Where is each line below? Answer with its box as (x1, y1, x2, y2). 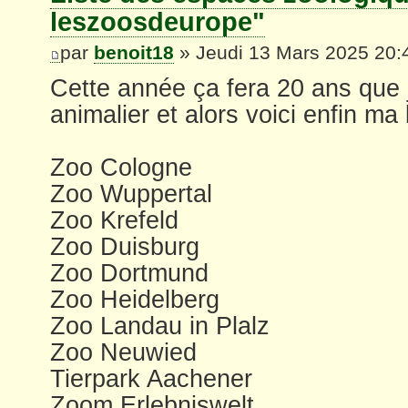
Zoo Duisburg (50, 232, 199, 260)
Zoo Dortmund (50, 259, 209, 287)
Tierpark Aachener (50, 364, 252, 393)
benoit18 (94, 42, 174, 64)
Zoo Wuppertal (50, 179, 212, 208)
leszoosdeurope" (50, 6, 265, 36)
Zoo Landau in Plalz (50, 311, 270, 340)
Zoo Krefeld (50, 206, 178, 234)
